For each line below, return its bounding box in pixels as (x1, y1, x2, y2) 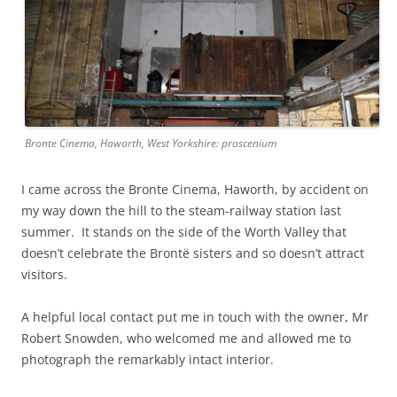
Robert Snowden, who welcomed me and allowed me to (21, 329, 351, 346)
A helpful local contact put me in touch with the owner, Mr (21, 307, 369, 325)
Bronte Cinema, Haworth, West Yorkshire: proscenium (25, 135, 276, 151)
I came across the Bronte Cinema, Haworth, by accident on (21, 180, 369, 198)
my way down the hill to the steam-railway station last (21, 201, 341, 219)
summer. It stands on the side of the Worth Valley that (21, 222, 346, 240)
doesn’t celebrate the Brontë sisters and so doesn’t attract (21, 244, 364, 261)
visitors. (21, 265, 67, 283)
